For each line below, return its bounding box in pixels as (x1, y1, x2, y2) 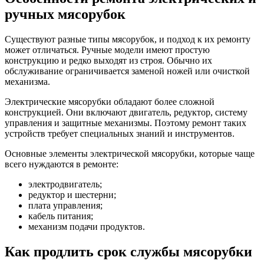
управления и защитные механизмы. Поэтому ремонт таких (5, 117, 246, 128)
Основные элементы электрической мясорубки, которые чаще (5, 148, 255, 159)
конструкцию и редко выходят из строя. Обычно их (5, 55, 212, 65)
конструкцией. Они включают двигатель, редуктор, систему (5, 107, 247, 117)
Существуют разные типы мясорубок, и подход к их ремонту (5, 34, 250, 44)
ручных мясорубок (5, 6, 126, 22)
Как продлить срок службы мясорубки (5, 243, 252, 259)
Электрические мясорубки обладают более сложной (5, 96, 214, 107)
